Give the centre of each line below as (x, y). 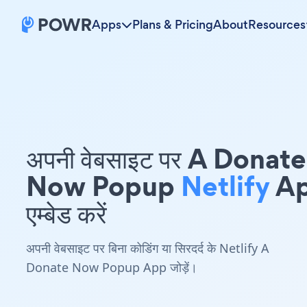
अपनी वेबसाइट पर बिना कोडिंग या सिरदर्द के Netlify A (148, 248)
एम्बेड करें (66, 213)
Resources (277, 25)
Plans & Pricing (173, 25)
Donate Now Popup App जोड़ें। (112, 267)
